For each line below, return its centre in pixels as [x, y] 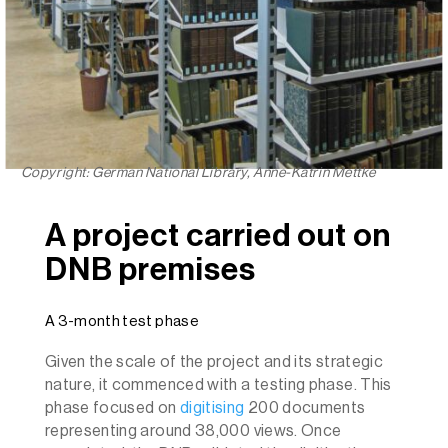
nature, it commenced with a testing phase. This [218, 385]
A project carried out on [217, 236]
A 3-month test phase [121, 322]
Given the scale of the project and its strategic [214, 362]
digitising [212, 408]
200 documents [305, 408]
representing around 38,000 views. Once [193, 431]
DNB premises [150, 270]
